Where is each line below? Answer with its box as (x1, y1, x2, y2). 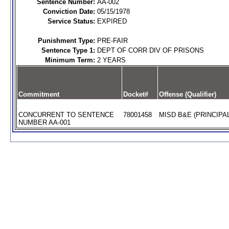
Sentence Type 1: (41, 47, 95, 54)
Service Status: (47, 17, 95, 25)
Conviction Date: (42, 8, 95, 15)
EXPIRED (97, 17, 127, 25)
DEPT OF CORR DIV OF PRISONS (97, 47, 204, 54)
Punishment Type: (37, 37, 95, 44)
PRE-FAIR (97, 37, 128, 44)
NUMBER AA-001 (18, 119, 71, 126)
